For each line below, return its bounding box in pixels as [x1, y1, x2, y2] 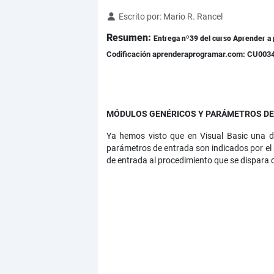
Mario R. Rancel [163, 12, 223, 22]
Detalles [105, 11, 138, 21]
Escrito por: [116, 12, 163, 22]
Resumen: [106, 32, 154, 44]
